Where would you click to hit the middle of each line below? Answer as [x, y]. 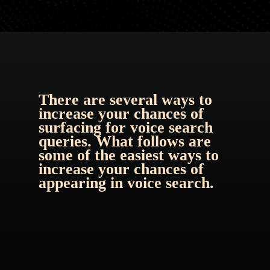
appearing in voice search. [127, 183]
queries [63, 141]
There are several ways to [126, 99]
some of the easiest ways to [129, 155]
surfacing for [85, 127]
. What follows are [149, 141]
